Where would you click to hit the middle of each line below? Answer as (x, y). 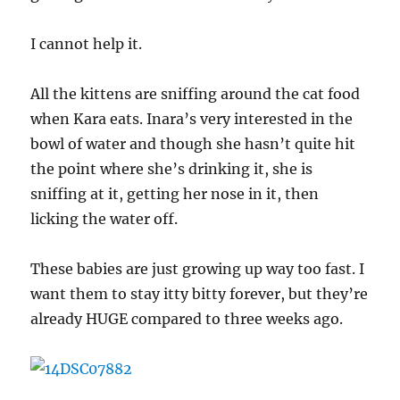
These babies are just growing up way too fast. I (198, 269)
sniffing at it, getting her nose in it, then (175, 194)
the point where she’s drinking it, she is (172, 169)
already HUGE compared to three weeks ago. (187, 319)
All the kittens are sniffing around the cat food (196, 94)
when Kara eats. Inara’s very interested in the (192, 119)
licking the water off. (104, 219)
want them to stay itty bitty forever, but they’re (200, 294)
